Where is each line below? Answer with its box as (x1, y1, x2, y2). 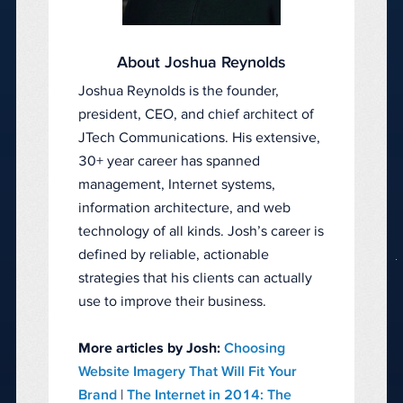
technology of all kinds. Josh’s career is (78, 224, 324, 239)
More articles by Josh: (78, 341, 220, 356)
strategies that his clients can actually (78, 271, 312, 286)
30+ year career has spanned (78, 154, 260, 169)
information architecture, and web (78, 201, 291, 216)
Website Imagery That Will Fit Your (78, 364, 297, 380)
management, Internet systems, (78, 177, 275, 193)
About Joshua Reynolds (117, 55, 286, 72)
